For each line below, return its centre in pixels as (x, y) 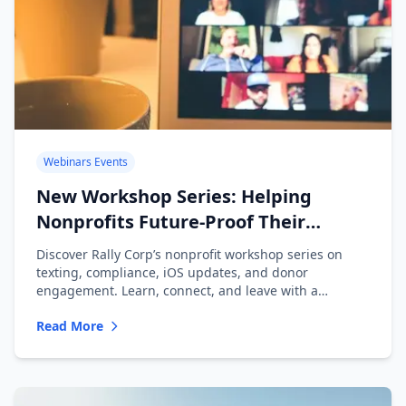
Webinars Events (86, 162)
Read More (70, 326)
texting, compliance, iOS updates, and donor (172, 272)
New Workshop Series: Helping (174, 196)
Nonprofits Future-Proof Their (171, 222)
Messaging (85, 247)
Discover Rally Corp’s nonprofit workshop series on (189, 254)
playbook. (65, 309)
